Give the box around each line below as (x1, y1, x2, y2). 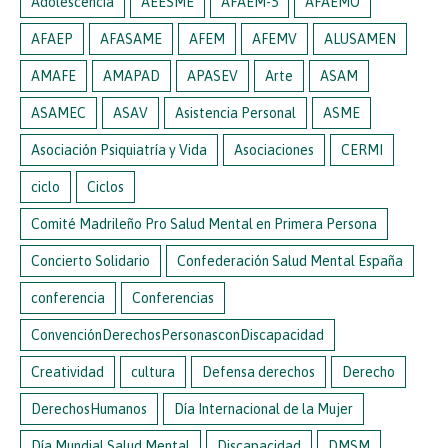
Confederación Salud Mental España (177, 252, 403, 269)
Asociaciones (234, 141, 314, 158)
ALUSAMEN (324, 30, 396, 47)
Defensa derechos (202, 363, 315, 380)
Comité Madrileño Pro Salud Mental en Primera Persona (31, 215, 377, 232)
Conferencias (132, 289, 214, 306)
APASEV (187, 67, 238, 84)
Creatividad (31, 363, 104, 380)
